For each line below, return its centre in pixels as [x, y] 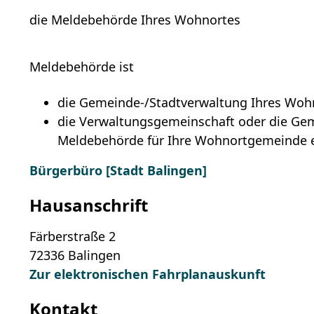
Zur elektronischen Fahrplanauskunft [148, 274]
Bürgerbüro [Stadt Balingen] [118, 171]
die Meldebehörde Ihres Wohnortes [135, 20]
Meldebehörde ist [82, 67]
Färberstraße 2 [73, 237]
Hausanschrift [89, 205]
